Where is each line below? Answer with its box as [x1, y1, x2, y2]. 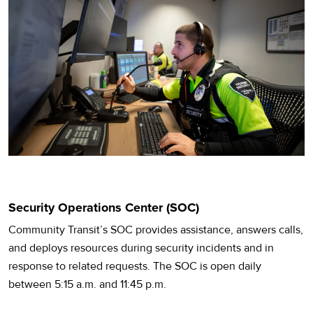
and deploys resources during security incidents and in [8, 240, 274, 255]
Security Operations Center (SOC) [8, 199, 199, 215]
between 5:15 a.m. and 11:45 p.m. [8, 277, 169, 291]
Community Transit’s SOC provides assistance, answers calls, [8, 222, 303, 237]
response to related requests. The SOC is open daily [8, 259, 261, 273]
